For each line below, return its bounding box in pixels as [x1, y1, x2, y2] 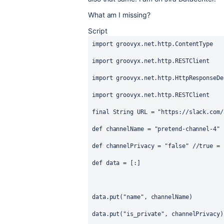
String [112, 108, 134, 115]
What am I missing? [88, 10, 150, 19]
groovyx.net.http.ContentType [116, 40, 213, 47]
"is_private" [123, 210, 165, 217]
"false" [164, 142, 189, 149]
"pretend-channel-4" [154, 125, 220, 132]
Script [88, 26, 107, 35]
